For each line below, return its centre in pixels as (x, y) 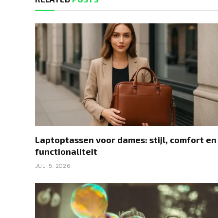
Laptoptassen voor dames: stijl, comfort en (126, 140)
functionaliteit (66, 152)
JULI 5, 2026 (53, 166)
